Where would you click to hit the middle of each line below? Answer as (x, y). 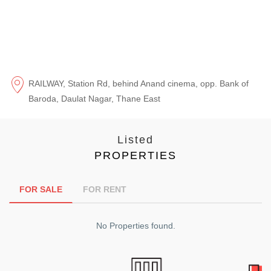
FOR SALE (41, 189)
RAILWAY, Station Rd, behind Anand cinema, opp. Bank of (139, 83)
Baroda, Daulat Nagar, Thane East (94, 98)
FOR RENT (105, 189)
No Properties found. (135, 225)
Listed (135, 139)
